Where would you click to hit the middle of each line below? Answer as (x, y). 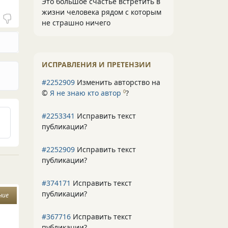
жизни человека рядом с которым (102, 12)
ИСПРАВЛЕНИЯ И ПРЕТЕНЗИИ (96, 64)
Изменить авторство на (118, 82)
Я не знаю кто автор (85, 93)
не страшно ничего (76, 23)
